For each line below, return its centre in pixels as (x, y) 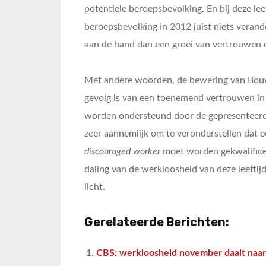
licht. (95, 187)
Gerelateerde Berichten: (157, 222)
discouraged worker (122, 151)
